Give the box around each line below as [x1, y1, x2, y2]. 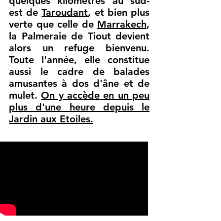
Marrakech [97, 18, 147, 30]
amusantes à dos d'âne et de [9, 77, 149, 89]
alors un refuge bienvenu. [9, 42, 149, 54]
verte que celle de [9, 18, 97, 30]
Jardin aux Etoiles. [9, 113, 93, 125]
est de [9, 6, 42, 18]
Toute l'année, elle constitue [9, 54, 149, 66]
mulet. [9, 89, 41, 101]
